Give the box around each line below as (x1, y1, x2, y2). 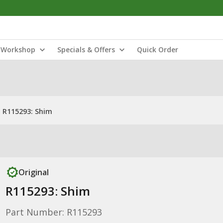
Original (18, 167, 49, 178)
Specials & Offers (57, 45, 115, 54)
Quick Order (137, 45, 178, 54)
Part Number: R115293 (5, 206, 102, 218)
